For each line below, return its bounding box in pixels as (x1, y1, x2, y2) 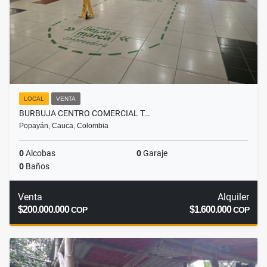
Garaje (141, 148, 167, 159)
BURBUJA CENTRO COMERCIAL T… (19, 108, 150, 119)
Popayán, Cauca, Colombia (19, 122, 108, 131)
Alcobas (24, 148, 55, 159)
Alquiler (217, 191, 249, 203)
